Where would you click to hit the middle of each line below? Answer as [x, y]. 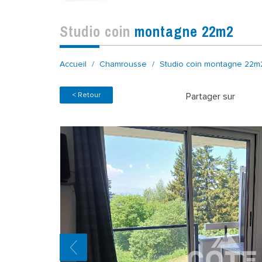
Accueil [73, 64]
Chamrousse [123, 64]
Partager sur [210, 96]
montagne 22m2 [184, 31]
